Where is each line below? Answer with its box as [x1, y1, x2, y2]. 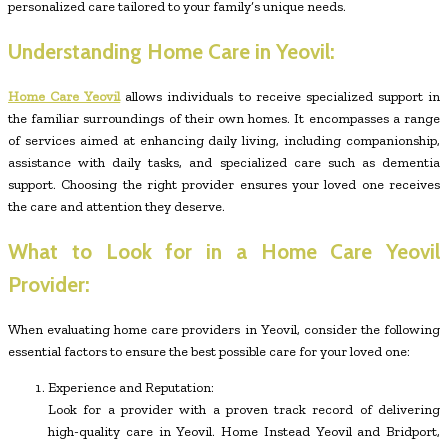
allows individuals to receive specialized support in [120, 87, 441, 105]
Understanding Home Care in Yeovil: [8, 39, 335, 65]
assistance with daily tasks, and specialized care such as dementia [8, 153, 440, 171]
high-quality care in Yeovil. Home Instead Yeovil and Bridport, [48, 422, 440, 440]
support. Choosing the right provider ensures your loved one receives [8, 175, 440, 193]
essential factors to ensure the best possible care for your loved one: [8, 342, 410, 360]
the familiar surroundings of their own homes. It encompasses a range [8, 109, 440, 127]
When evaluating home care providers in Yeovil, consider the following [8, 320, 440, 338]
